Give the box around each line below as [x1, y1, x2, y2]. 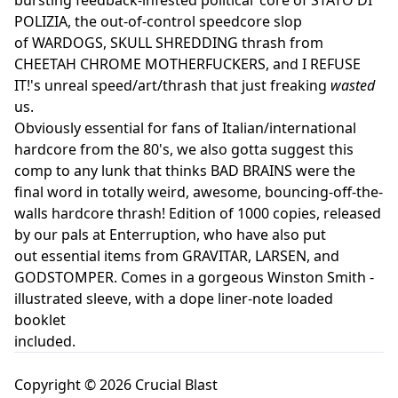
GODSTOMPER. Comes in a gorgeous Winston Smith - [14, 267, 374, 287]
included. [14, 330, 76, 351]
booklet [14, 309, 66, 330]
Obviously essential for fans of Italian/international [14, 117, 356, 138]
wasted [330, 75, 375, 95]
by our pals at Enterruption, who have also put [14, 224, 326, 244]
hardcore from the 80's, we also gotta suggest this [14, 139, 354, 159]
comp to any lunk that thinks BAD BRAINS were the [14, 160, 355, 180]
